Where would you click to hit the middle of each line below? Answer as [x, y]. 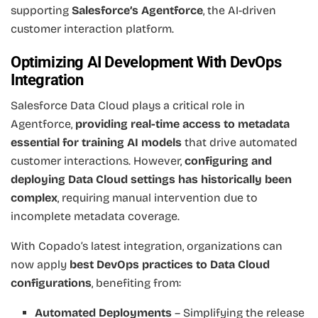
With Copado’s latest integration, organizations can [147, 246]
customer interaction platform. [92, 28]
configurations [51, 283]
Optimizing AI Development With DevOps [146, 62]
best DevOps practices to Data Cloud [170, 265]
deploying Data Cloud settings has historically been [151, 180]
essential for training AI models [96, 143]
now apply [40, 265]
